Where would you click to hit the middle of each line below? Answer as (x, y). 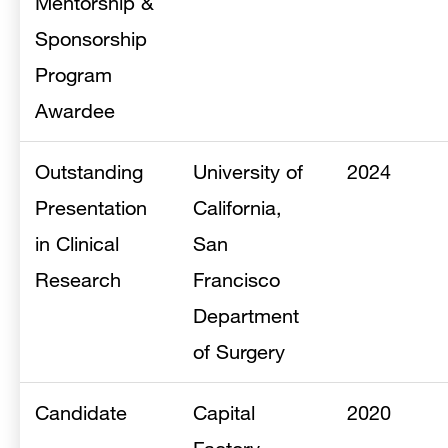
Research (78, 279)
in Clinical (77, 243)
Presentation (91, 207)
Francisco (236, 279)
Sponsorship (91, 38)
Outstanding (89, 171)
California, (237, 207)
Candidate (81, 412)
